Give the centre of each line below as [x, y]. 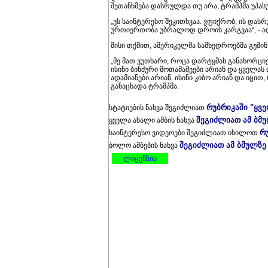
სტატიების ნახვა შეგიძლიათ [158, 108]
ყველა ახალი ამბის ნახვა [153, 120]
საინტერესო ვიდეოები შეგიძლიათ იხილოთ [184, 133]
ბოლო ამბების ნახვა [144, 145]
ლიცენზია [140, 159]
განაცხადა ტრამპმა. [145, 86]
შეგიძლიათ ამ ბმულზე [223, 145]
